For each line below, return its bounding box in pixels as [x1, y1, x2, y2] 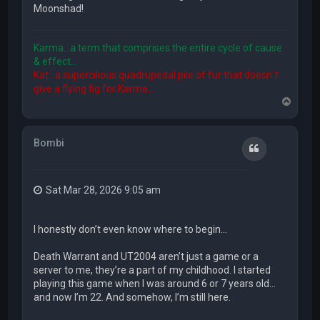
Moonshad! [34, 2, 84, 14]
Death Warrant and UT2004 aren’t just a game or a [34, 251, 259, 263]
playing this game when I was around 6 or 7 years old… [34, 278, 276, 290]
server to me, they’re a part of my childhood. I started [34, 264, 271, 276]
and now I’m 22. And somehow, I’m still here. [34, 291, 231, 304]
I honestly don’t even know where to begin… [34, 224, 228, 236]
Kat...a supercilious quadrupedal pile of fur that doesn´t [34, 69, 279, 81]
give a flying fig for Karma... [34, 82, 155, 94]
